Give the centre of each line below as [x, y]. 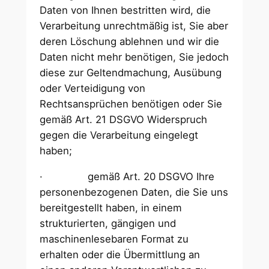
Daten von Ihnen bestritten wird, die [125, 11]
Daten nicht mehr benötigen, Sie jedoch [134, 57]
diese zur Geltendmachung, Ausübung [131, 73]
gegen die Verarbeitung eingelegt [119, 135]
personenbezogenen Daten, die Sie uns [134, 192]
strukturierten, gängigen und [108, 224]
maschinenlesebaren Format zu [114, 239]
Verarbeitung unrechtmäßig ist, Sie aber [134, 26]
